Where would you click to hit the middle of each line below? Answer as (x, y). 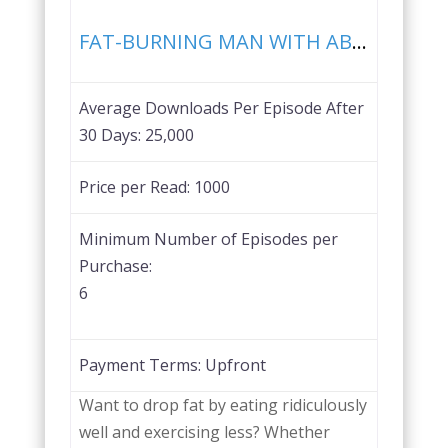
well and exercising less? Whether (204, 431)
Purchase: (115, 265)
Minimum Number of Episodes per (208, 238)
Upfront (235, 364)
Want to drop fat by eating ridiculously (222, 404)
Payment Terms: (141, 364)
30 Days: (111, 134)
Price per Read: (136, 186)
